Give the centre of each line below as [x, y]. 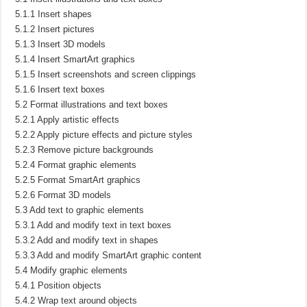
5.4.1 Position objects [59, 285]
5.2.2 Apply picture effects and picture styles [104, 134]
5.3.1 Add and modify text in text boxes [94, 225]
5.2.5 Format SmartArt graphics [78, 180]
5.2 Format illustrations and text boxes [92, 104]
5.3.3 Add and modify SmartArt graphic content [109, 255]
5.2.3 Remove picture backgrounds [85, 149]
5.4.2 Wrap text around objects [76, 300]
